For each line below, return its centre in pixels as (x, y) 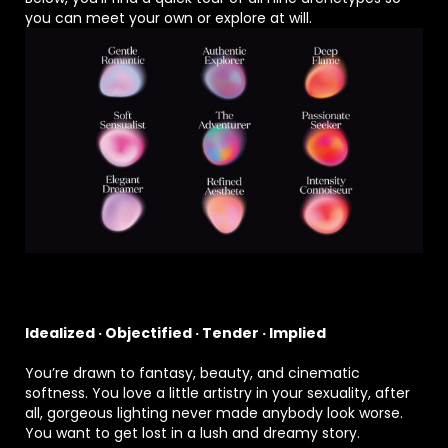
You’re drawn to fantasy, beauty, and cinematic (192, 372)
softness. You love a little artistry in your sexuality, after (217, 392)
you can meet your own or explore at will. (168, 18)
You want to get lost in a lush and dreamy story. (192, 432)
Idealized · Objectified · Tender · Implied (175, 332)
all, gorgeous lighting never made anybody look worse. (214, 412)
